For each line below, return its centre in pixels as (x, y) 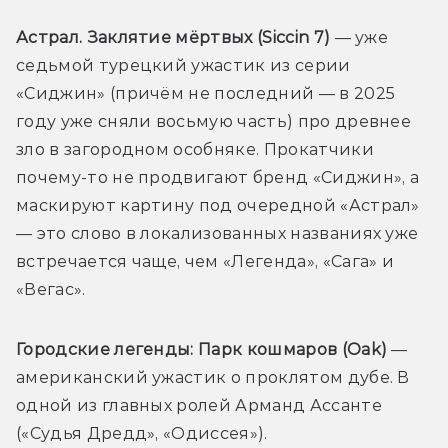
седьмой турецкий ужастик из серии (183, 65)
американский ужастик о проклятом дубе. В (213, 377)
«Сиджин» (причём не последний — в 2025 (206, 93)
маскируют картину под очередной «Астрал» (218, 205)
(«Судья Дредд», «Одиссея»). (142, 433)
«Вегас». (51, 289)
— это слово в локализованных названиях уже (217, 233)
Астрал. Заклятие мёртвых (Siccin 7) (173, 37)
